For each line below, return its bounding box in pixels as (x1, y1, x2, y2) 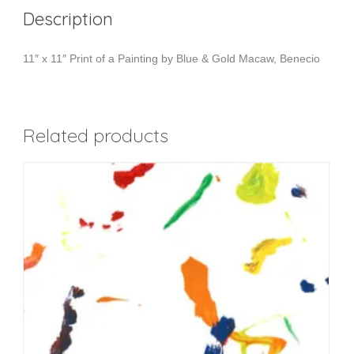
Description (23, 8, 113, 30)
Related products (23, 123, 168, 147)
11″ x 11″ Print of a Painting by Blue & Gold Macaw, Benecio (23, 52, 320, 65)
